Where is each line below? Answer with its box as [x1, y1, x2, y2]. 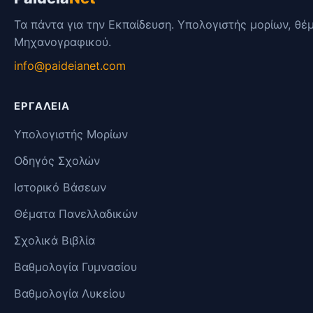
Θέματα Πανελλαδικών [14, 207, 138, 221]
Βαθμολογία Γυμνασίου [14, 260, 137, 275]
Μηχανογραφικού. [14, 35, 111, 50]
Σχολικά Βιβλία [14, 233, 95, 248]
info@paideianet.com [14, 59, 126, 73]
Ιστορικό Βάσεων [14, 180, 106, 195]
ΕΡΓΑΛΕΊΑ [14, 100, 71, 113]
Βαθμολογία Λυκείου [14, 286, 125, 301]
